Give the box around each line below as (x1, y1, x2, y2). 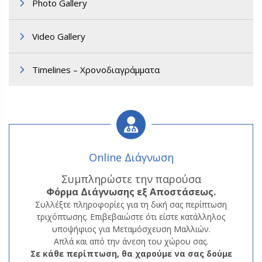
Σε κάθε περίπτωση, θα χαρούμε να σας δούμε (30, 248, 232, 260)
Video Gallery (32, 30, 85, 43)
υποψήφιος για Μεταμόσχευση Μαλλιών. (51, 223, 211, 235)
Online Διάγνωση (88, 150, 174, 165)
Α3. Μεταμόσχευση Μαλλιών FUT (60, 71, 202, 84)
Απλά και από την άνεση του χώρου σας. (54, 236, 208, 247)
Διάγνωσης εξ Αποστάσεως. (81, 185, 216, 199)
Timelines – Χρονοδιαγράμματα (32, 64, 160, 76)
